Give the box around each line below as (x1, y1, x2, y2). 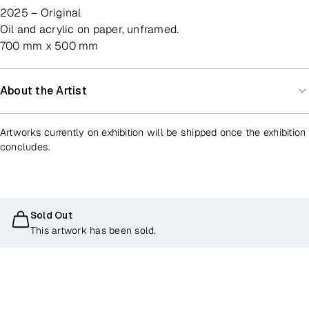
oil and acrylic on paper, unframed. (8, 21, 179, 37)
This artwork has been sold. (30, 223, 157, 237)
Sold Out (30, 208, 72, 221)
